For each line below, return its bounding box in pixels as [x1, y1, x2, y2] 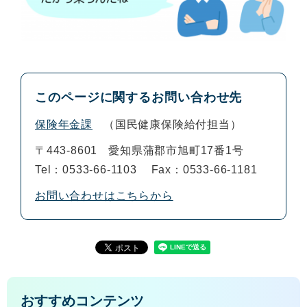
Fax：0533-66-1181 [151, 163, 258, 175]
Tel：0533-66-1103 [35, 163, 137, 175]
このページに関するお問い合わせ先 [35, 90, 243, 104]
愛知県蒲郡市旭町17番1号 [108, 144, 244, 156]
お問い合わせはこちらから [35, 189, 173, 201]
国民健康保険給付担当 [114, 118, 230, 130]
